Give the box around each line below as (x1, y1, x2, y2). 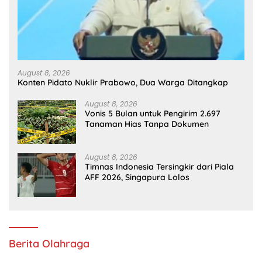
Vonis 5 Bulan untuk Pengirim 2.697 (85, 108, 220, 119)
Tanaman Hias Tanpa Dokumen (85, 118, 209, 129)
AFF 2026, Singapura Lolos (85, 171, 189, 182)
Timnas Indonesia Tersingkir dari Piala (85, 161, 234, 172)
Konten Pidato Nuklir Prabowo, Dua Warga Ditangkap (18, 77, 228, 88)
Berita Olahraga (9, 236, 89, 250)
